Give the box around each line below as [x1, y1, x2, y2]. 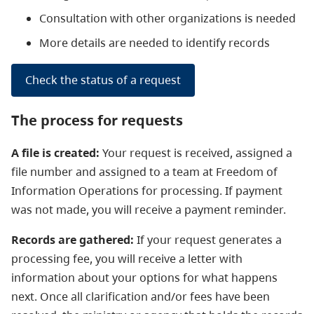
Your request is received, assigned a [100, 144, 292, 161]
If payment [225, 182, 282, 198]
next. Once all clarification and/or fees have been [11, 288, 270, 304]
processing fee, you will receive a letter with [11, 250, 243, 266]
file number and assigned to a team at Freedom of [11, 163, 278, 179]
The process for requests [11, 110, 183, 130]
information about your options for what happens [11, 269, 278, 285]
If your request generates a [134, 231, 282, 247]
